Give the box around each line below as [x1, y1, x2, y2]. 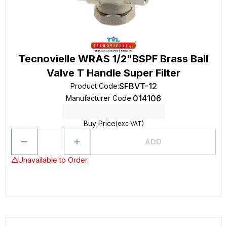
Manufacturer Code [66, 94, 131, 102]
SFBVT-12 [119, 81, 157, 91]
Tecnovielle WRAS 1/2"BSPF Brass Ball [19, 53, 208, 65]
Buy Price [83, 119, 116, 128]
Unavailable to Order [18, 156, 88, 164]
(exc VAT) [115, 120, 144, 127]
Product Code [70, 82, 118, 90]
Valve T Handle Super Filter [47, 67, 180, 79]
